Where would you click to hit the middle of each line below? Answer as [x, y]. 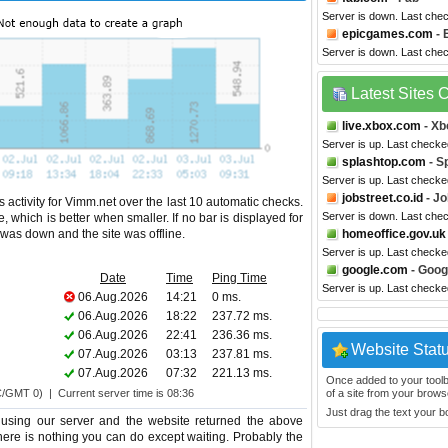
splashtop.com [384, 162]
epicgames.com [387, 34]
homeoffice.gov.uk [394, 234]
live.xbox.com [381, 126]
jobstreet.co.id [382, 198]
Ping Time [239, 278]
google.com [375, 270]
